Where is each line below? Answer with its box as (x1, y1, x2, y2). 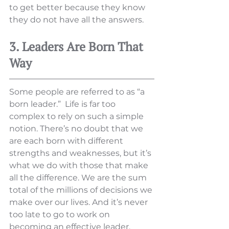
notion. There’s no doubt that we (9, 124, 145, 134)
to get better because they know (9, 3, 147, 13)
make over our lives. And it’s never (9, 197, 150, 208)
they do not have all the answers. (9, 15, 146, 25)
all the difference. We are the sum (9, 173, 149, 183)
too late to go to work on (9, 210, 112, 220)
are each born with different (9, 136, 125, 146)
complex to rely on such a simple (9, 111, 146, 122)
